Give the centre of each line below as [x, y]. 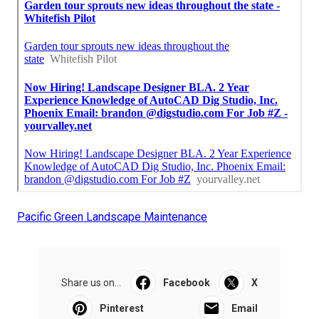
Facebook [186, 282]
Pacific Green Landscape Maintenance [112, 216]
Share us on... [91, 282]
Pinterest [122, 308]
